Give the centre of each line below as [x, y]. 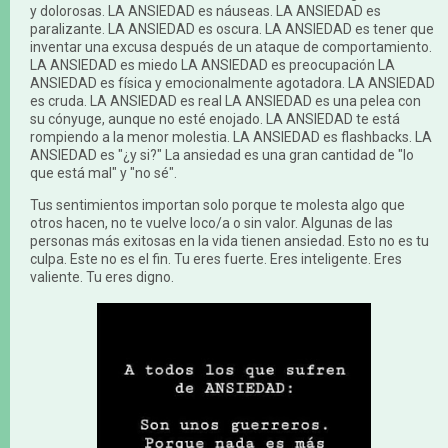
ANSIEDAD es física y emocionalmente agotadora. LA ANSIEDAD [232, 82]
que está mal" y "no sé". [103, 172]
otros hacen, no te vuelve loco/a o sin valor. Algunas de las [211, 222]
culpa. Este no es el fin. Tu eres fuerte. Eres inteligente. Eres [216, 258]
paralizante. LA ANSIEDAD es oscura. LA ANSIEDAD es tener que [232, 28]
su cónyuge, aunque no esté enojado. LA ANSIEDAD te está [215, 118]
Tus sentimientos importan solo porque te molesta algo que [217, 204]
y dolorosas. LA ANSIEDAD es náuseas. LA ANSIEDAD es [205, 10]
